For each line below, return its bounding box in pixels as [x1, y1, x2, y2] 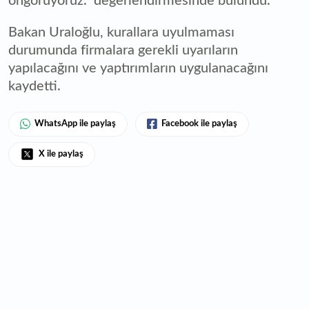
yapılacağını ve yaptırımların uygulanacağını [8, 61, 268, 75]
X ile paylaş [39, 149, 83, 159]
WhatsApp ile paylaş [34, 119, 116, 128]
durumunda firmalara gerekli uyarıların [8, 43, 238, 57]
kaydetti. [8, 79, 61, 93]
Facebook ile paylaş [161, 119, 237, 128]
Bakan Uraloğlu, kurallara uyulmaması [8, 25, 235, 39]
